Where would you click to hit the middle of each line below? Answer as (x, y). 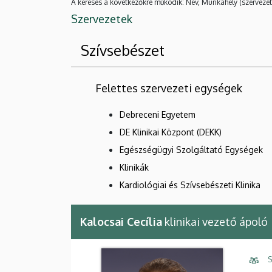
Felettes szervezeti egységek (169, 88)
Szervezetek (102, 19)
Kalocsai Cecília (121, 221)
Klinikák (134, 167)
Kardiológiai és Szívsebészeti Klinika (190, 185)
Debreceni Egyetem (158, 114)
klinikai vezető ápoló (215, 221)
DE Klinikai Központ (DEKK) (171, 132)
